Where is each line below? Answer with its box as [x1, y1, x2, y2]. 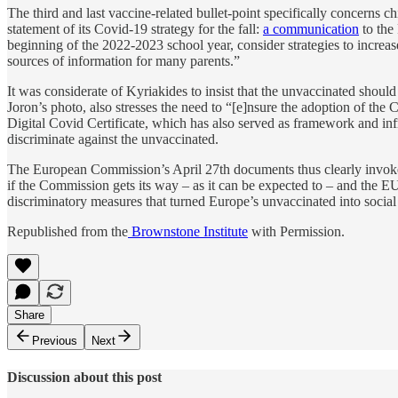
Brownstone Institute [128, 224, 248, 240]
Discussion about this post [7, 369, 162, 385]
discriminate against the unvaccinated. [7, 131, 219, 147]
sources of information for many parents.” [7, 53, 240, 69]
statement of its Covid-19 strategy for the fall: [7, 21, 263, 37]
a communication [263, 21, 359, 37]
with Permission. [248, 224, 345, 240]
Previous [32, 334, 77, 348]
